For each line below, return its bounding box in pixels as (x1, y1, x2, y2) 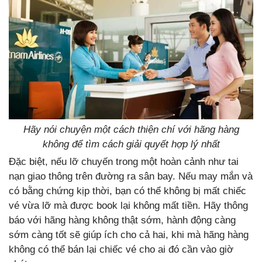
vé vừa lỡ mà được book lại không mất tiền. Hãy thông (9, 200, 248, 212)
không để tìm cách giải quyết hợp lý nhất (42, 139, 220, 150)
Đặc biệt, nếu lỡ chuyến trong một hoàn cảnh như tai (9, 156, 239, 168)
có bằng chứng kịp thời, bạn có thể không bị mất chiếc (9, 185, 246, 197)
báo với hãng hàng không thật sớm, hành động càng (9, 215, 236, 226)
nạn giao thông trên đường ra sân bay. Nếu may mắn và (9, 171, 253, 182)
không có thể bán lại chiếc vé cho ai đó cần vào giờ (9, 244, 233, 256)
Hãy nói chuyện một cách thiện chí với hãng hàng (23, 124, 239, 136)
